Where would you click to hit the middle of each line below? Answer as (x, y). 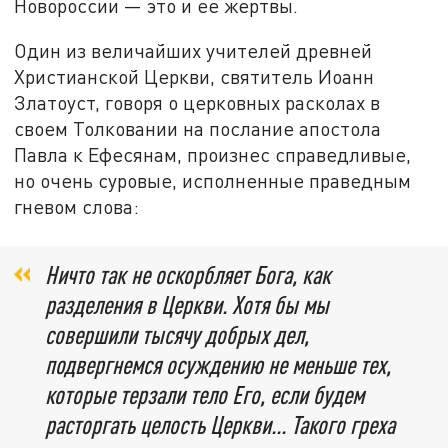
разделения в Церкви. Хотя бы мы (187, 304)
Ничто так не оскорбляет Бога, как (188, 274)
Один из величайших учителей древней (193, 51)
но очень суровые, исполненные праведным (213, 181)
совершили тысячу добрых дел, (177, 334)
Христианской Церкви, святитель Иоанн (194, 77)
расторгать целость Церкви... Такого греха (220, 424)
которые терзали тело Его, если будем (204, 394)
